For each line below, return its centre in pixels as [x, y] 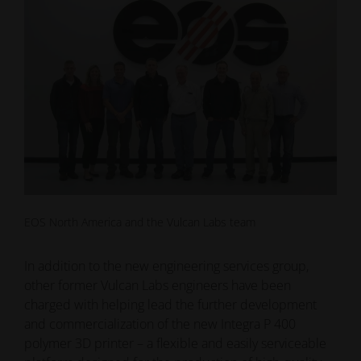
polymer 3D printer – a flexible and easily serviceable [176, 343]
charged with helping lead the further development [171, 304]
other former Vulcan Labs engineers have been [158, 285]
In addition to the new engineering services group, [167, 266]
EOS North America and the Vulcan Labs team [140, 222]
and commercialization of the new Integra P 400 [160, 324]
